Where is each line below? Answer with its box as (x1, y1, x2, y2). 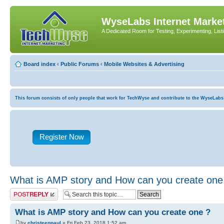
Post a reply (10, 188, 39, 194)
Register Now (39, 132, 84, 141)
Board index (23, 61, 55, 67)
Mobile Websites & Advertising (104, 61, 184, 67)
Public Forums (60, 61, 99, 67)
